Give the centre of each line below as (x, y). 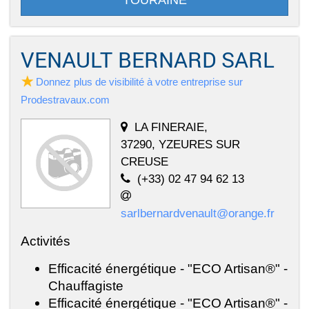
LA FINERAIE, (171, 127)
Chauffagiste (86, 286)
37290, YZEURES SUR (180, 144)
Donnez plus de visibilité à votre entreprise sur (139, 82)
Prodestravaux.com (65, 100)
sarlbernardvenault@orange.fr (198, 213)
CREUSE (144, 162)
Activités (46, 241)
